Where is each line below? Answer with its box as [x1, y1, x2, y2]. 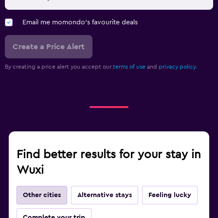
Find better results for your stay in [17, 148, 201, 161]
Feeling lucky [148, 191, 191, 199]
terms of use [113, 63, 145, 70]
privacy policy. [159, 63, 197, 70]
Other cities [23, 191, 61, 199]
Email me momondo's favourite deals [22, 18, 138, 26]
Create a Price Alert [13, 42, 85, 51]
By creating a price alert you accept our [5, 63, 113, 70]
